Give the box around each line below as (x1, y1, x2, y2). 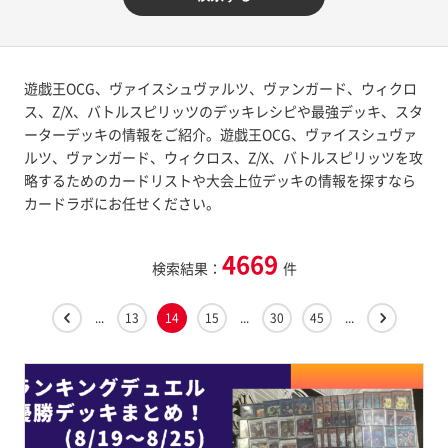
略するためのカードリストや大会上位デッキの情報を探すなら (23, 170, 416, 190)
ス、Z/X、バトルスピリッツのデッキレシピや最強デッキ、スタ (23, 101, 423, 121)
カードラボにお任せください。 (23, 193, 220, 213)
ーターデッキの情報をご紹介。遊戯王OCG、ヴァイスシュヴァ (23, 124, 417, 144)
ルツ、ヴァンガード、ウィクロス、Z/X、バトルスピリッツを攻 (23, 147, 423, 167)
